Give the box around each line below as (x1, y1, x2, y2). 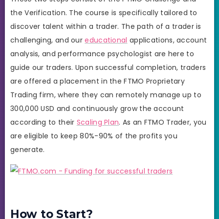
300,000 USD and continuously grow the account (10, 104, 184, 114)
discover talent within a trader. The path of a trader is (10, 22, 201, 32)
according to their (10, 117, 77, 128)
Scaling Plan (76, 117, 119, 128)
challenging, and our (10, 35, 85, 45)
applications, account (127, 35, 207, 45)
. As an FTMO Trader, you (119, 117, 207, 128)
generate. (10, 145, 45, 155)
